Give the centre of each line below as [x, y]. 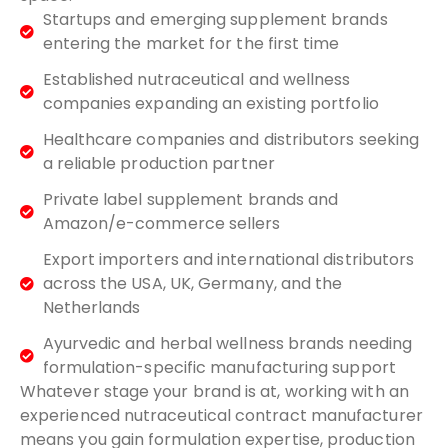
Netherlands [91, 308]
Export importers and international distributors [228, 260]
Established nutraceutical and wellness [196, 80]
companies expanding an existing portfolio [210, 104]
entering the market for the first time [191, 44]
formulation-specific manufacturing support [219, 368]
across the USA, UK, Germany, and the [192, 284]
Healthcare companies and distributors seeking [231, 140]
